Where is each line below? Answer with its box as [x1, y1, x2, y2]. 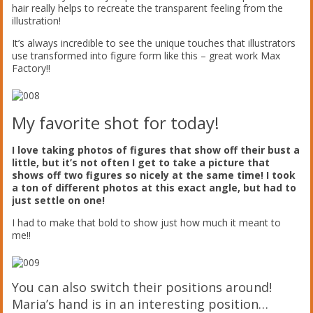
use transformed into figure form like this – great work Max [12, 48, 281, 62]
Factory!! [12, 61, 51, 75]
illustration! [12, 13, 61, 27]
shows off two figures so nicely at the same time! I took [12, 168, 296, 182]
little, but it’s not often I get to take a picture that [12, 155, 270, 169]
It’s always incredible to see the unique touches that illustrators [12, 36, 296, 50]
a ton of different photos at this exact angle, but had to [12, 180, 297, 194]
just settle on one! [12, 193, 105, 207]
